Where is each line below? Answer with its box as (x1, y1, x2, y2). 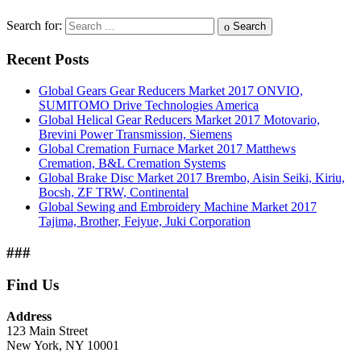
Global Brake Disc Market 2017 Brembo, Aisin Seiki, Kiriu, (39, 170, 345, 185)
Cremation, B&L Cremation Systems (39, 156, 226, 170)
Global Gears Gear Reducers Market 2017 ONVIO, (39, 83, 303, 98)
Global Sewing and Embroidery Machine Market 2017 (39, 199, 317, 214)
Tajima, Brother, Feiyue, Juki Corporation (39, 214, 251, 228)
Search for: (6, 19, 62, 33)
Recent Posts (6, 51, 89, 68)
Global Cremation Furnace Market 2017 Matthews (39, 141, 296, 156)
